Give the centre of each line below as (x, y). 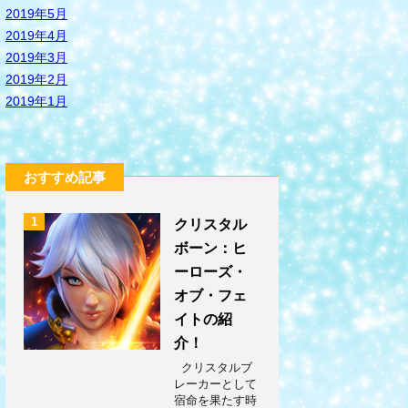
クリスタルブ (213, 367)
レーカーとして (215, 384)
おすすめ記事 (65, 177)
